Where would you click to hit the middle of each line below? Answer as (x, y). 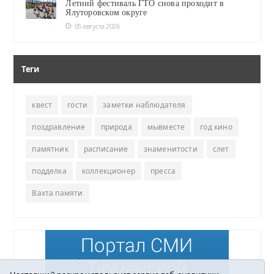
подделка (49, 171)
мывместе (166, 127)
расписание (106, 149)
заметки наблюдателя (144, 105)
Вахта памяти (57, 193)
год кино (216, 127)
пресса (163, 171)
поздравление (59, 127)
